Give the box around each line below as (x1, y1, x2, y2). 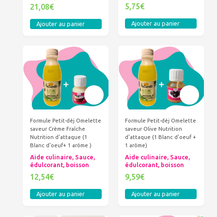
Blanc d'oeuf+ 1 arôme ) (30, 142, 92, 148)
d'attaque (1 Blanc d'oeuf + (125, 134, 197, 140)
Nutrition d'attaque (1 (30, 134, 87, 140)
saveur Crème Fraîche (30, 125, 85, 132)
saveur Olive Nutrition (125, 125, 183, 132)
